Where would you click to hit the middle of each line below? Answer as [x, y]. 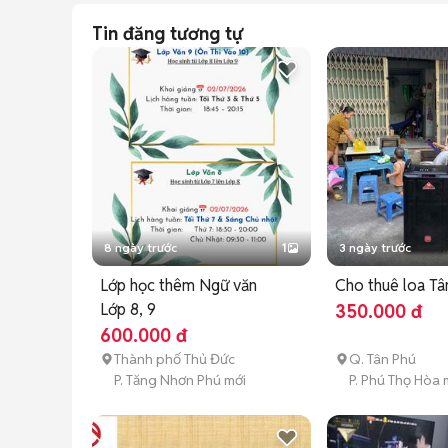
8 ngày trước [140, 248]
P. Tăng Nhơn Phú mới [180, 380]
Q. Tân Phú [383, 359]
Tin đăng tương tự [167, 33]
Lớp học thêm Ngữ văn [178, 286]
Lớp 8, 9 [128, 310]
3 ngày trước [375, 248]
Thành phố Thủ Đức [174, 359]
